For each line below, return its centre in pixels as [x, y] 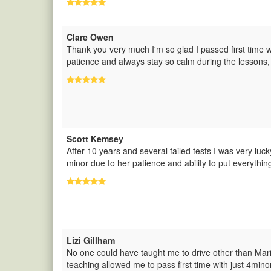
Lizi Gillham [91, 240]
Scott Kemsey [95, 139]
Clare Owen [90, 37]
